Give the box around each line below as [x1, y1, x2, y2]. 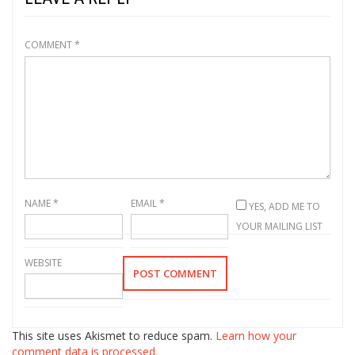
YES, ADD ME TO [246, 200, 321, 214]
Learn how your [216, 328, 296, 344]
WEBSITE [25, 256, 62, 270]
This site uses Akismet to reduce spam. [12, 328, 216, 344]
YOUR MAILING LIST [236, 219, 323, 234]
